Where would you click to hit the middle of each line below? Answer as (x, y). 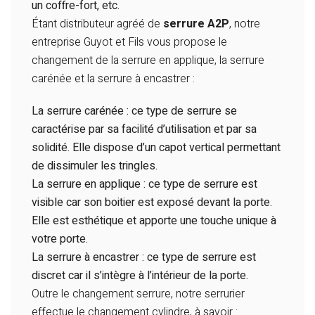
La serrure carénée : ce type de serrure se (134, 111)
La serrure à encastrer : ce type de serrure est (144, 258)
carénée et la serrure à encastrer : (113, 79)
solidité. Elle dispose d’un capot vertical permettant (156, 148)
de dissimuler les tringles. (95, 166)
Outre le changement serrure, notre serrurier (138, 294)
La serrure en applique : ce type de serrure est (144, 185)
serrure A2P (196, 24)
